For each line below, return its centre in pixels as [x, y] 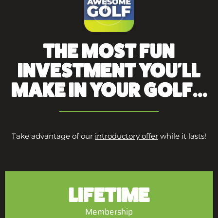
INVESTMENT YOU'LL [109, 71]
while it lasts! [182, 136]
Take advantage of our [53, 136]
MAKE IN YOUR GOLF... [109, 91]
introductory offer [127, 136]
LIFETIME [109, 196]
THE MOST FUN [109, 52]
